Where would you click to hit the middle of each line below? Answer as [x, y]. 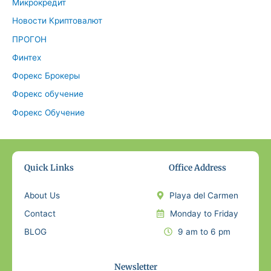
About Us [42, 195]
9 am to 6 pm [204, 231]
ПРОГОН [29, 39]
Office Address [197, 168]
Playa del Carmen [204, 195]
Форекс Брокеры [46, 76]
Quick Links [49, 168]
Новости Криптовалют [57, 21]
